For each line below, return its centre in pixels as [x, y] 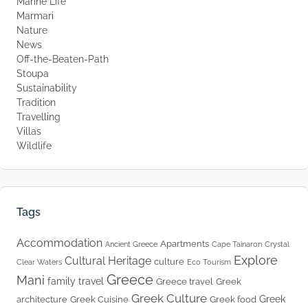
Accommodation [59, 243]
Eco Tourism [209, 262]
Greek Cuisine [99, 299]
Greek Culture [169, 298]
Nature [32, 30]
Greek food [233, 299]
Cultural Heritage [108, 261]
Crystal [277, 244]
